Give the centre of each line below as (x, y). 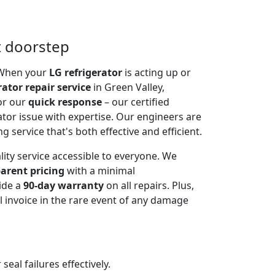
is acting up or (157, 72)
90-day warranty (64, 185)
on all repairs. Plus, (149, 185)
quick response (65, 102)
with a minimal (100, 170)
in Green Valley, (128, 87)
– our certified (136, 102)
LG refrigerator (86, 72)
